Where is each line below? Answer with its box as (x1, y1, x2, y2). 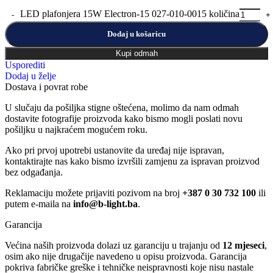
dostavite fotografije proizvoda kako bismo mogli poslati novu (5, 113, 243, 124)
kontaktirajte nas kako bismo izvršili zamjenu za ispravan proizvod (5, 156, 260, 167)
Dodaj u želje (5, 71, 56, 82)
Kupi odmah (115, 49, 158, 58)
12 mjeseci (222, 240, 264, 251)
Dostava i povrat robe (5, 82, 88, 93)
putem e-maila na (5, 199, 73, 210)
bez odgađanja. (5, 167, 63, 178)
